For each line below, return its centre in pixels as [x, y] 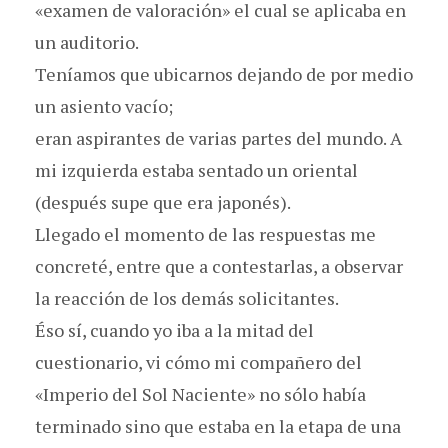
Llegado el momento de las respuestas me [205, 233]
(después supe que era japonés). [163, 201]
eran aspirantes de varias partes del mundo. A [218, 137]
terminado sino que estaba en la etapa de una [218, 425]
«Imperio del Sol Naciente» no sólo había [200, 393]
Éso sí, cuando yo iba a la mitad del [174, 329]
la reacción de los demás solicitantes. [187, 297]
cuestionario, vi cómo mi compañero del [198, 361]
